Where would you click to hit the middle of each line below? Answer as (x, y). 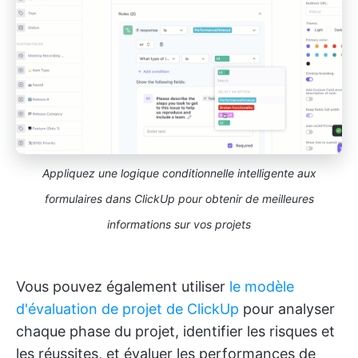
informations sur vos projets (179, 225)
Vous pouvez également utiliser (123, 287)
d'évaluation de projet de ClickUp (127, 309)
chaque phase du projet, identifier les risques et (175, 332)
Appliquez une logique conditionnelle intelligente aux (179, 173)
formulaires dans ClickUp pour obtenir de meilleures (179, 199)
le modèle (262, 287)
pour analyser (287, 309)
